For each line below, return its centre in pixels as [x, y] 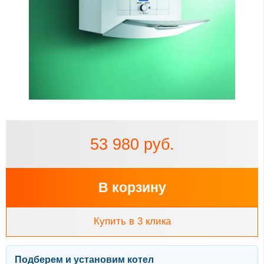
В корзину [132, 188]
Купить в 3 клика [132, 222]
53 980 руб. [132, 145]
